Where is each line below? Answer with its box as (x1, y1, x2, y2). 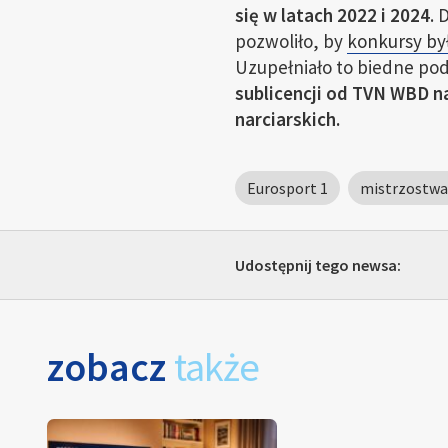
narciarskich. (234, 107, 340, 131)
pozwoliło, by (234, 29, 347, 53)
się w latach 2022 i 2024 (234, 3, 430, 27)
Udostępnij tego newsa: (234, 255, 401, 275)
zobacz (47, 342, 174, 392)
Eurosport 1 (246, 178, 328, 198)
